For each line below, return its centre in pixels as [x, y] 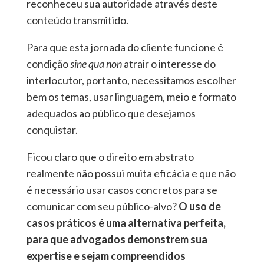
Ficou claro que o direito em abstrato [110, 157]
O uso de [199, 207]
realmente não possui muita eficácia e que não [131, 174]
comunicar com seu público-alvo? [102, 207]
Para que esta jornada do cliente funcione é [125, 47]
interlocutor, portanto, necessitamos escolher [131, 80]
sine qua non [96, 64]
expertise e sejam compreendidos [106, 256]
